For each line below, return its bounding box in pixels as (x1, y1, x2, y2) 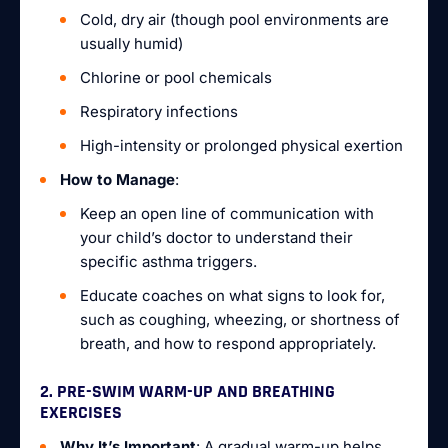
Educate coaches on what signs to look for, (80, 286, 385, 305)
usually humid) (80, 34, 183, 53)
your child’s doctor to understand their (80, 228, 353, 247)
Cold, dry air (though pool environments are (80, 10, 389, 29)
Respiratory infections (80, 102, 238, 121)
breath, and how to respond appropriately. (80, 334, 376, 353)
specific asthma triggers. (80, 252, 257, 271)
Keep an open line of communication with (80, 204, 374, 223)
